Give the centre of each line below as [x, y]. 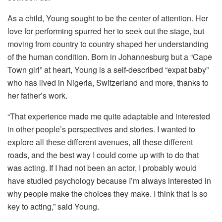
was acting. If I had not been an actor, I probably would [102, 167]
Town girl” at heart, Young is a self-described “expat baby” [108, 69]
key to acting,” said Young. [53, 206]
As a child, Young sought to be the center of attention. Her [108, 18]
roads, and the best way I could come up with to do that [103, 155]
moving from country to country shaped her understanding [108, 44]
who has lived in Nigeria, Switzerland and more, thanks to [108, 82]
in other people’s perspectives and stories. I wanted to [101, 129]
